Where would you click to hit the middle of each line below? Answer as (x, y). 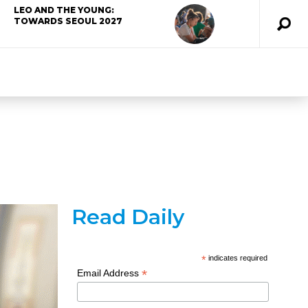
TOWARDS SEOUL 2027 (68, 21)
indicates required (237, 258)
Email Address (110, 273)
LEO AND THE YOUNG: (64, 10)
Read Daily (128, 217)
